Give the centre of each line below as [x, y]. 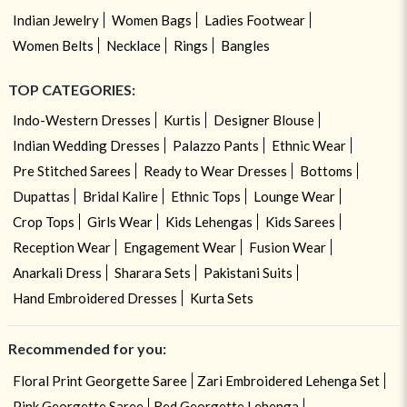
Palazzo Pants [215, 145]
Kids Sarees [300, 221]
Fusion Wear [287, 247]
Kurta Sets [221, 298]
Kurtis [182, 119]
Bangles [245, 45]
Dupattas [41, 196]
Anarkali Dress [57, 272]
